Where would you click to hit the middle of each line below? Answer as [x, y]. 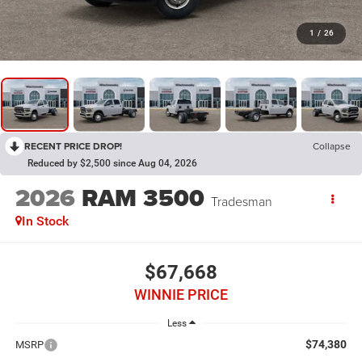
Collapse [332, 145]
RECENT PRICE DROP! [73, 145]
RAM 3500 [143, 198]
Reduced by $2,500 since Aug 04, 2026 [112, 163]
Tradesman [241, 202]
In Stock [45, 221]
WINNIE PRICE [181, 294]
